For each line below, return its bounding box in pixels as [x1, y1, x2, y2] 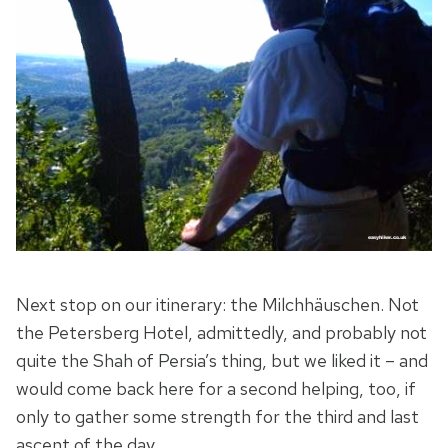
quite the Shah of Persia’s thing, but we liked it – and [16, 349, 428, 373]
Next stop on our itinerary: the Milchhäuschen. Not [16, 293, 419, 317]
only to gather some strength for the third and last [16, 405, 419, 429]
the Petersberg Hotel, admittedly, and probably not [16, 321, 427, 345]
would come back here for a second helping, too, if [16, 377, 416, 401]
